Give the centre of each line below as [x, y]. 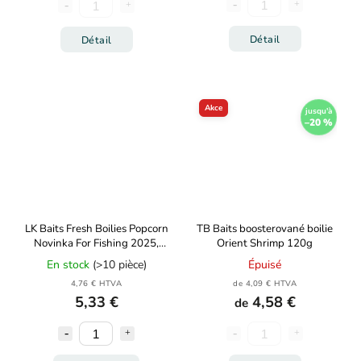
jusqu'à [319, 111]
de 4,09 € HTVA [265, 283]
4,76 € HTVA [96, 283]
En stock [69, 265]
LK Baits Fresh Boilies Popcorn [96, 229]
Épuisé [265, 265]
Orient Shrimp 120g [265, 243]
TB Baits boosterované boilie [265, 229]
